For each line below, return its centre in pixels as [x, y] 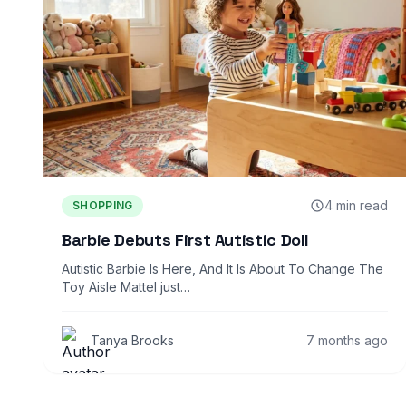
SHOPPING [103, 205]
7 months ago [347, 340]
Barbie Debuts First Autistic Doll [186, 239]
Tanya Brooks [132, 340]
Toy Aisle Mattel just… [126, 286]
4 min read [356, 205]
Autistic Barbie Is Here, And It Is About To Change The [222, 268]
